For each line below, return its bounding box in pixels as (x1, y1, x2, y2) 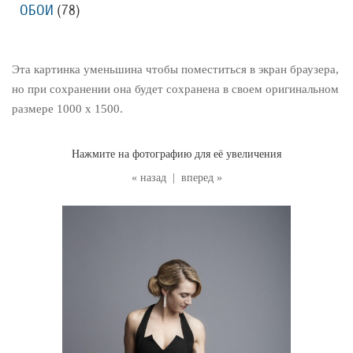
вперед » (180, 172, 222, 184)
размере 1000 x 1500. (12, 102, 123, 115)
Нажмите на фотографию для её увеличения (72, 148, 281, 160)
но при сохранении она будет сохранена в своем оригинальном (12, 83, 339, 95)
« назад (131, 172, 166, 184)
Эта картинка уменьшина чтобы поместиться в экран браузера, (12, 63, 339, 76)
